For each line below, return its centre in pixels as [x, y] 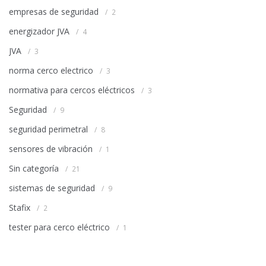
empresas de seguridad [54, 12]
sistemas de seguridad [52, 188]
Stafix [20, 208]
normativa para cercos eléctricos [72, 90]
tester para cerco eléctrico [59, 227]
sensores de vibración [51, 149]
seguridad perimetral [48, 129]
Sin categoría [34, 169]
